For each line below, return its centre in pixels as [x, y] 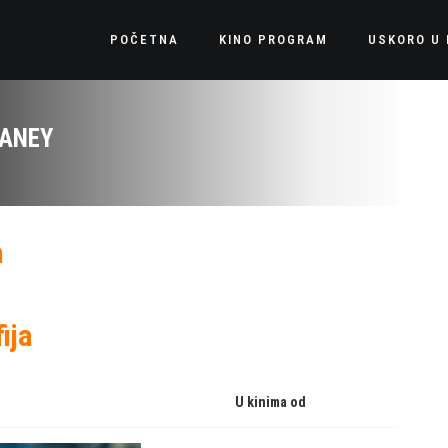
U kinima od [270, 402]
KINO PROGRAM [273, 39]
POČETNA [144, 39]
